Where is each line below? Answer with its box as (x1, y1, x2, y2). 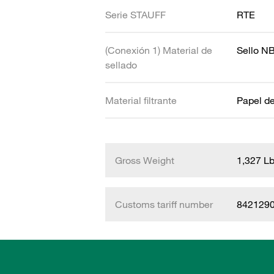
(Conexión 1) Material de (105, 44, 212, 56)
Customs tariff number (115, 198, 213, 210)
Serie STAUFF (105, 9, 166, 21)
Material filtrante (105, 94, 177, 106)
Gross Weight (115, 154, 174, 166)
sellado (105, 59, 137, 71)
